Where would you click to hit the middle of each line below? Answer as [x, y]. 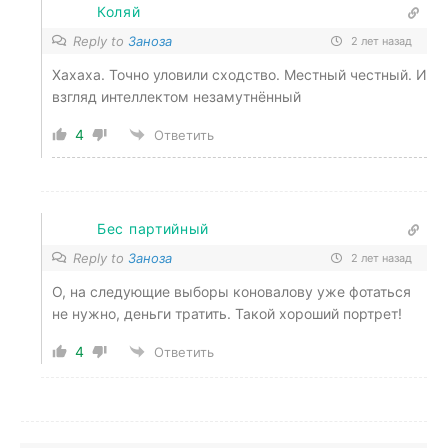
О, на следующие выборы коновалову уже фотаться [231, 291]
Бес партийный [153, 229]
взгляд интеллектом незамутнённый [176, 96]
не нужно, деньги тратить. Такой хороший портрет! [227, 313]
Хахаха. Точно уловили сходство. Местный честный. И [239, 74]
